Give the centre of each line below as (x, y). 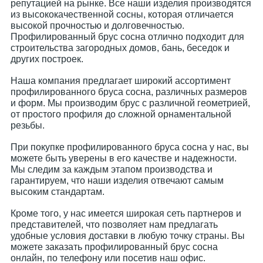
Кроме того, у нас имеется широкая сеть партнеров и (126, 213)
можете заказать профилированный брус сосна (114, 247)
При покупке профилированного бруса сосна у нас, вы (130, 147)
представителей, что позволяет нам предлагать (114, 225)
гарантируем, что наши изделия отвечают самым (117, 181)
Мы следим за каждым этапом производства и (112, 169)
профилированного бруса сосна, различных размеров (129, 92)
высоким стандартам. (58, 192)
